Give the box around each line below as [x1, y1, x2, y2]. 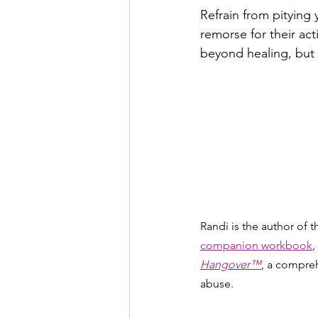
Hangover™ [200, 257, 261, 271]
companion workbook [200, 238, 312, 252]
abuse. [200, 276, 234, 290]
